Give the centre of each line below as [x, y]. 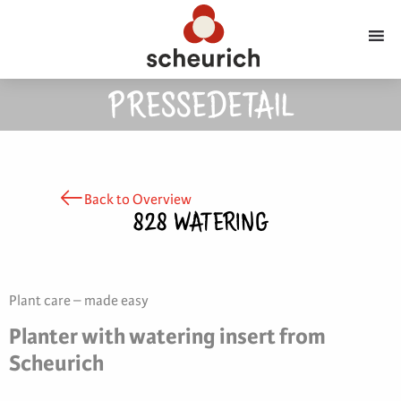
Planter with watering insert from [167, 336]
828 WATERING [200, 225]
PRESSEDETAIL [200, 109]
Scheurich [56, 363]
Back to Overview [138, 199]
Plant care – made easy [79, 301]
